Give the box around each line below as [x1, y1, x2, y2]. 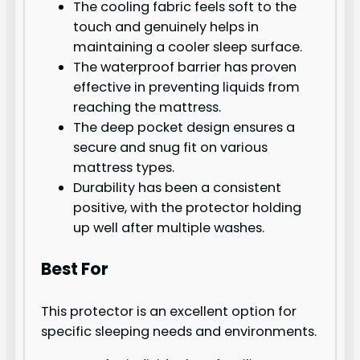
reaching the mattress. [73, 98, 222, 117]
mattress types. [73, 158, 175, 178]
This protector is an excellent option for [41, 301, 297, 321]
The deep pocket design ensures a [73, 118, 296, 137]
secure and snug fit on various [73, 138, 268, 157]
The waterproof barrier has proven [73, 58, 297, 77]
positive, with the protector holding [73, 198, 302, 218]
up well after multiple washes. [73, 219, 265, 238]
